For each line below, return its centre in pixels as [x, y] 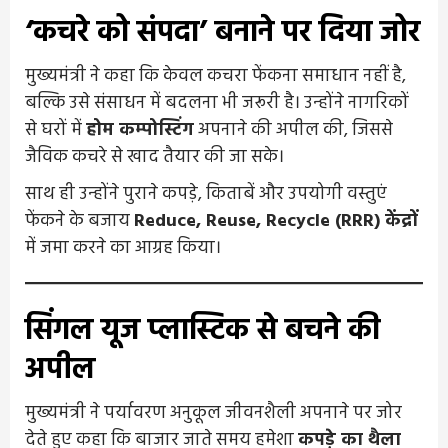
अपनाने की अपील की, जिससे [293, 130]
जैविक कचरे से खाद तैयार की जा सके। [154, 157]
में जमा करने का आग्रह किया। [123, 248]
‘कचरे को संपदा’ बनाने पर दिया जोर [222, 32]
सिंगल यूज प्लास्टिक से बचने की [202, 330]
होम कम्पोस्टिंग [140, 130]
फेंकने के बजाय [79, 221]
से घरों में [55, 130]
